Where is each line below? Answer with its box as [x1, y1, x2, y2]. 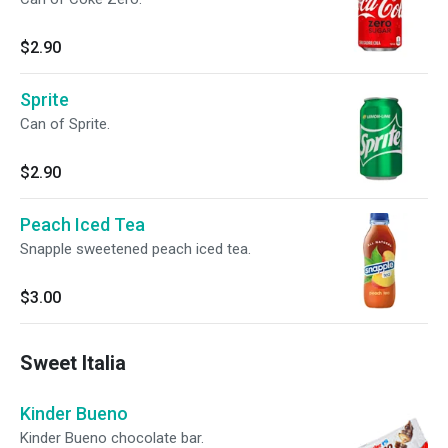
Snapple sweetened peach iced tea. [20, 240, 251, 258]
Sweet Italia [20, 351, 126, 375]
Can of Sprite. [20, 115, 110, 133]
